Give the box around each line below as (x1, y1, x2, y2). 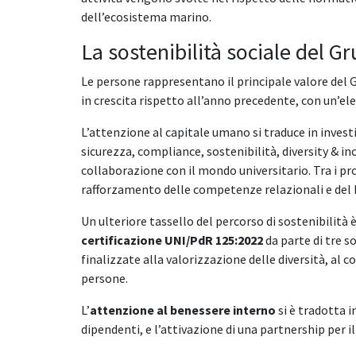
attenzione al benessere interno (90, 301, 276, 318)
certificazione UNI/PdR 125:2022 (81, 231, 263, 248)
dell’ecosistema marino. (81, 8, 211, 25)
